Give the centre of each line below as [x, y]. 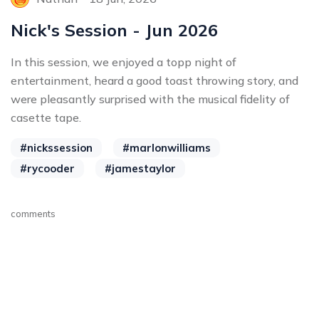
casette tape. [46, 117]
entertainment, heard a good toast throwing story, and [155, 80]
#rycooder [47, 168]
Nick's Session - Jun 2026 [114, 30]
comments [33, 214]
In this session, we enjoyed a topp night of [124, 62]
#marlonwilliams [167, 148]
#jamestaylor [140, 168]
